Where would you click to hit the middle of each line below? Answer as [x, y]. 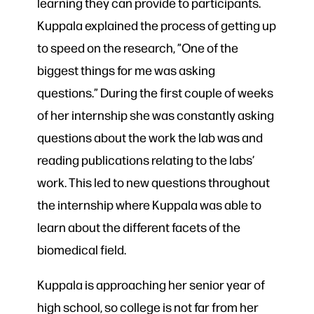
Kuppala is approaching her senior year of [151, 285]
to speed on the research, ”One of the [137, 48]
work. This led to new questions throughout [153, 182]
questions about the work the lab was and [150, 137]
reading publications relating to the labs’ [145, 160]
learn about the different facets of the [138, 227]
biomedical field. [82, 250]
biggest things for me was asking [126, 70]
